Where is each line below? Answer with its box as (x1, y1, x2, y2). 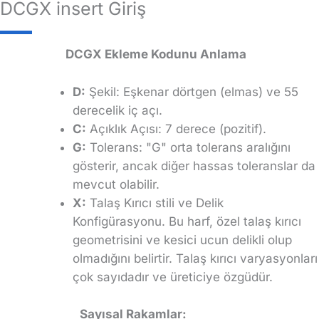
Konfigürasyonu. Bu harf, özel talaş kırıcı (73, 214, 301, 229)
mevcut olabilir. (73, 177, 159, 192)
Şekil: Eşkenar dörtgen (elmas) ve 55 (85, 85, 298, 100)
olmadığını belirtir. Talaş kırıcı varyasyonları (73, 251, 318, 266)
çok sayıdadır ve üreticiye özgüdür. (73, 270, 273, 285)
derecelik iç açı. (73, 103, 162, 118)
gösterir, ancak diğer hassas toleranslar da (73, 159, 315, 174)
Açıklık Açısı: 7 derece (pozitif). (86, 122, 266, 137)
